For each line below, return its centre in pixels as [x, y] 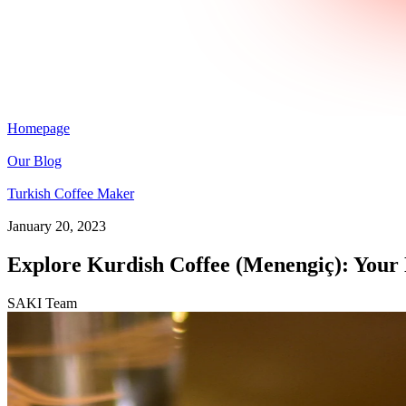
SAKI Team [42, 303]
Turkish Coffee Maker [71, 193]
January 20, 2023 [57, 226]
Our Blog [34, 161]
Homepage [39, 128]
